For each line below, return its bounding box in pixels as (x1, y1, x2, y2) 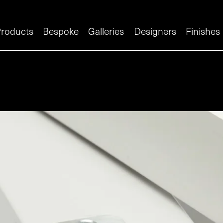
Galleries (88, 24, 124, 38)
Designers (133, 24, 176, 38)
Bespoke (43, 24, 79, 38)
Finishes (185, 24, 220, 38)
